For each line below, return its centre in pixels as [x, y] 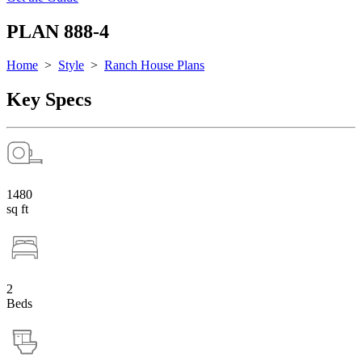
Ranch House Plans [154, 65]
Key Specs [49, 100]
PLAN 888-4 [58, 31]
